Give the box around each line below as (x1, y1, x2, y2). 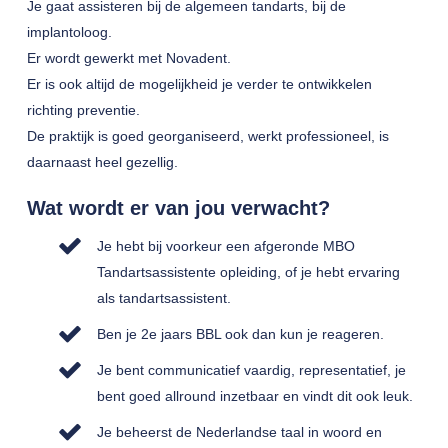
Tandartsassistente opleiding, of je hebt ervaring (96, 264, 400, 280)
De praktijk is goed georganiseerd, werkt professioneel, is (26, 128, 389, 144)
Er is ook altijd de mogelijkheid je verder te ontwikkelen (26, 76, 372, 92)
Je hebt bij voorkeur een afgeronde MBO (96, 238, 355, 254)
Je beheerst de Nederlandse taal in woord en (96, 424, 382, 440)
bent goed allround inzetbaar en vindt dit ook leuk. (96, 388, 413, 404)
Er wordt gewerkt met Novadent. (26, 50, 231, 66)
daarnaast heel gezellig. (26, 154, 178, 170)
